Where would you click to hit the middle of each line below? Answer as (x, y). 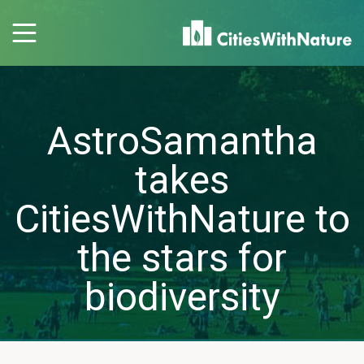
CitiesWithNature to (182, 219)
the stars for (182, 258)
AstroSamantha (182, 141)
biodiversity (182, 297)
